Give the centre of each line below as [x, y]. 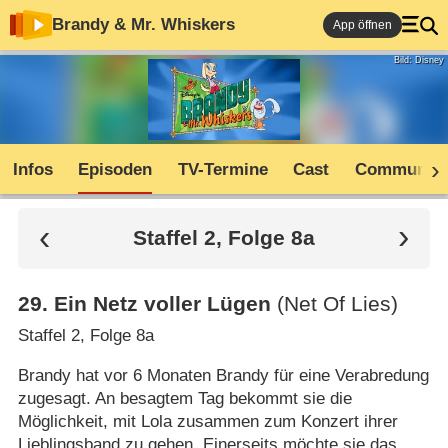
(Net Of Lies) [337, 304]
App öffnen [362, 25]
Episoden [115, 170]
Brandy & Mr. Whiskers [143, 24]
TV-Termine [222, 170]
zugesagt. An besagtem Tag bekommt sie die [184, 398]
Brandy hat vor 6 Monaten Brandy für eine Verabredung [223, 375]
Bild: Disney [418, 60]
